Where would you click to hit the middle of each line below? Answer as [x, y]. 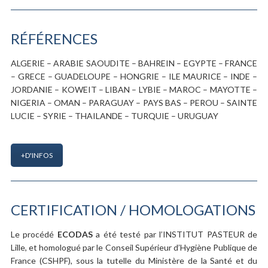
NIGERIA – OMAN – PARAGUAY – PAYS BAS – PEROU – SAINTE [134, 102]
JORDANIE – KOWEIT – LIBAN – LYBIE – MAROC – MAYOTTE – [134, 89]
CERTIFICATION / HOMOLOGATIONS [133, 209]
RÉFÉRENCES [54, 38]
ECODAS [75, 234]
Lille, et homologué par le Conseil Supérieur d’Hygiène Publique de [134, 247]
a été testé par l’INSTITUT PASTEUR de [175, 234]
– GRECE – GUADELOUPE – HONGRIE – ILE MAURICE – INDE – [134, 76]
